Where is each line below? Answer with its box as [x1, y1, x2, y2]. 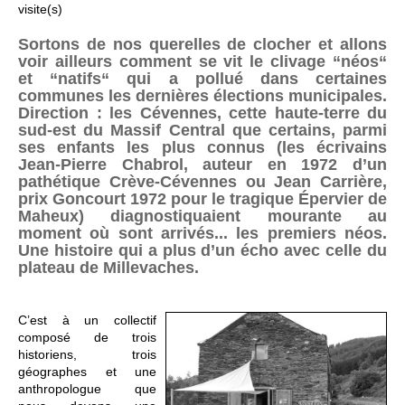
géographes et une [18, 364, 157, 380]
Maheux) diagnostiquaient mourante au [18, 207, 387, 226]
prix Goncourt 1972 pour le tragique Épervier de [18, 190, 387, 209]
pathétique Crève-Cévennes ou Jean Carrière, [18, 173, 387, 192]
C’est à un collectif [18, 313, 157, 328]
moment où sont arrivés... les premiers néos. [18, 224, 387, 243]
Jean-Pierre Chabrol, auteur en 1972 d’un [18, 155, 387, 174]
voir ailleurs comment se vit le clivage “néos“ [18, 52, 387, 71]
